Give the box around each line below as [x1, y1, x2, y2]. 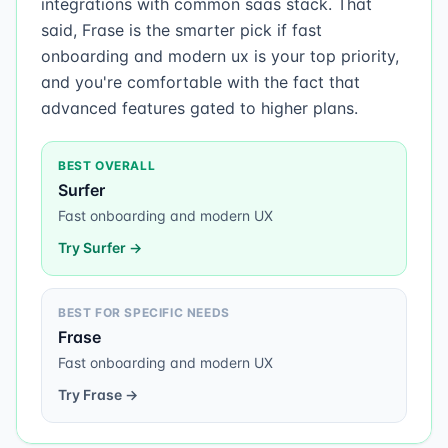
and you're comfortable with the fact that [41, 72, 360, 92]
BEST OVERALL [58, 158, 156, 173]
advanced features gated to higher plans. [41, 98, 358, 118]
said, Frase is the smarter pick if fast [41, 20, 322, 40]
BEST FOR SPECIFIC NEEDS [58, 305, 230, 320]
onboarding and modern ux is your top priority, [41, 46, 399, 66]
